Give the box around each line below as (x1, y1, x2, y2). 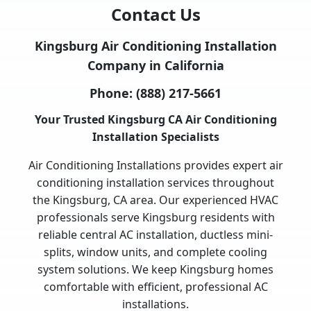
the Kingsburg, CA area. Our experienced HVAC (33, 192, 278, 208)
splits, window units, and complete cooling (44, 244, 267, 260)
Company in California (87, 57, 224, 74)
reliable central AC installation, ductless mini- (38, 227, 273, 243)
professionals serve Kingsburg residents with (36, 210, 275, 226)
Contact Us (110, 3, 201, 26)
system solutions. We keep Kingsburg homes (37, 262, 274, 278)
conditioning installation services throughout (37, 175, 274, 191)
